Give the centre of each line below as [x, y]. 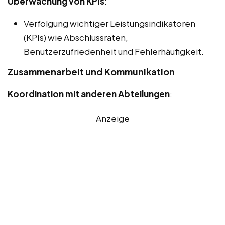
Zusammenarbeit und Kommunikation [91, 72]
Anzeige [113, 118]
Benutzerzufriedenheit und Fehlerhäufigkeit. [114, 51]
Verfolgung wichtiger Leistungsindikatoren [109, 23]
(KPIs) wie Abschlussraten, [76, 37]
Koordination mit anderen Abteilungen [89, 94]
